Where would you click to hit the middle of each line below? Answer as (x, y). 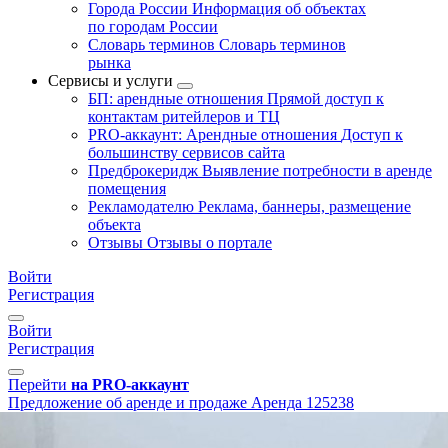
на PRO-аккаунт (130, 384)
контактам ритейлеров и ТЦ (184, 116)
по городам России (153, 26)
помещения (127, 188)
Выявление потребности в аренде (317, 170)
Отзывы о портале (209, 242)
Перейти (37, 384)
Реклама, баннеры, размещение (304, 206)
